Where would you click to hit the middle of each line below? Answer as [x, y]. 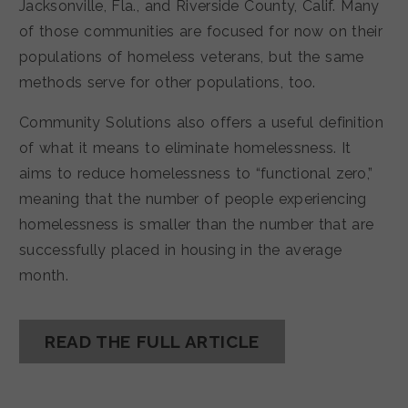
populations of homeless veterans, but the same [192, 57]
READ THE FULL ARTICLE [152, 342]
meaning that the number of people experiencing [193, 199]
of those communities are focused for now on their [201, 32]
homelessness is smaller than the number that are [197, 225]
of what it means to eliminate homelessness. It [185, 148]
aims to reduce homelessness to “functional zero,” [196, 174]
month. [44, 276]
